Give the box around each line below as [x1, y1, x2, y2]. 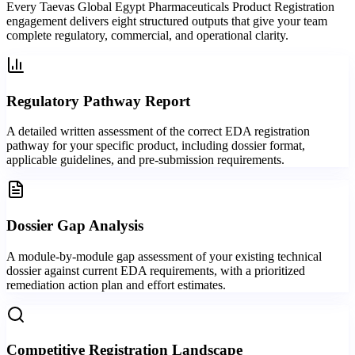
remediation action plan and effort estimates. [6, 277, 226, 292]
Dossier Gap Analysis [6, 216, 143, 234]
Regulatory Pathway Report [6, 92, 190, 109]
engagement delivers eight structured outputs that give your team [6, 13, 327, 28]
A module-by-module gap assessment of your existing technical [6, 249, 322, 263]
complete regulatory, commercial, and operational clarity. [6, 28, 288, 42]
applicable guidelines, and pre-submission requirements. [6, 153, 284, 167]
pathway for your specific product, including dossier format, [6, 139, 305, 153]
